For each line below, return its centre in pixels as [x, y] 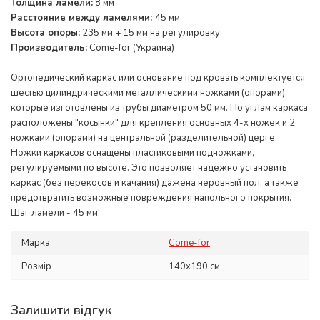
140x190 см [194, 267]
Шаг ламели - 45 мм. [55, 213]
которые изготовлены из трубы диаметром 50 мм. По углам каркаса [159, 108]
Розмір [36, 267]
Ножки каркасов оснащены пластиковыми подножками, [132, 153]
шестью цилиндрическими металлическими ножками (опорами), [149, 93]
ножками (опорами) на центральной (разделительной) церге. [144, 138]
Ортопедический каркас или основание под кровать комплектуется [158, 78]
